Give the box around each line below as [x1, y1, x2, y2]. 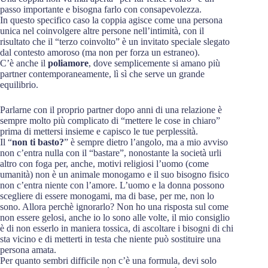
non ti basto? [12, 137, 64, 147]
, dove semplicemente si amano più [89, 58, 220, 68]
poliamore [48, 58, 89, 68]
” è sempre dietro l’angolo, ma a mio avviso [64, 137, 228, 147]
